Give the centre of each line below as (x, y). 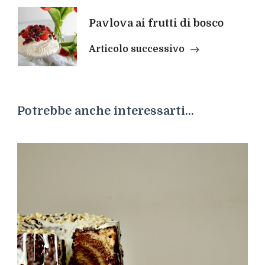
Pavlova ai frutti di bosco (156, 23)
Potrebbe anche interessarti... (106, 111)
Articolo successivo (137, 49)
